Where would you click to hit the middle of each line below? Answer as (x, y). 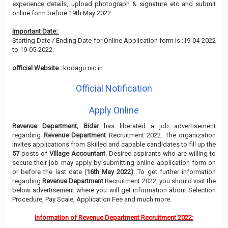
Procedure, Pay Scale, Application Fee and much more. (92, 199)
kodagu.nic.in (83, 68)
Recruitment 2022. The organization (162, 135)
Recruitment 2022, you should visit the (160, 181)
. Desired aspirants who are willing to (161, 153)
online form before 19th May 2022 (62, 13)
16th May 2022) (110, 172)
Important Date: (36, 31)
